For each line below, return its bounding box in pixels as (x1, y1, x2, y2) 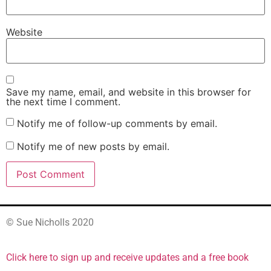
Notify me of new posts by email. (17, 140, 169, 153)
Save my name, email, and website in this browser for (6, 85, 251, 98)
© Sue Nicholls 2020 (6, 216, 94, 228)
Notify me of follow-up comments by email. (17, 117, 217, 129)
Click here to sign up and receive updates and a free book (6, 252, 249, 264)
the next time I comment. (6, 95, 120, 108)
